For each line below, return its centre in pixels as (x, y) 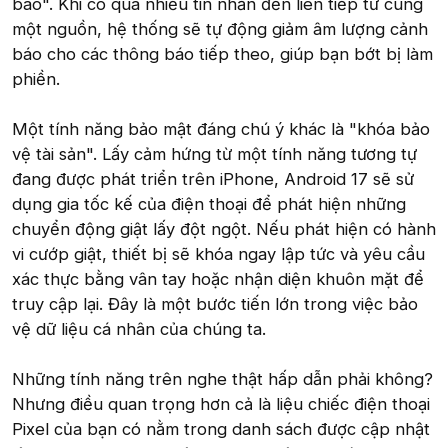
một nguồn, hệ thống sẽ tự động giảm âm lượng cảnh (220, 29)
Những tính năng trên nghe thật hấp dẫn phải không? (222, 379)
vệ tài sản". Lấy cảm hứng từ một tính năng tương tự (214, 154)
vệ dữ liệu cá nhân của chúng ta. (139, 329)
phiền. (36, 79)
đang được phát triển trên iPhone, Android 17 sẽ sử (213, 179)
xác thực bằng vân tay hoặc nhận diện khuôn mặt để (218, 279)
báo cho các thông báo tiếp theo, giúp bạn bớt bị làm (222, 54)
